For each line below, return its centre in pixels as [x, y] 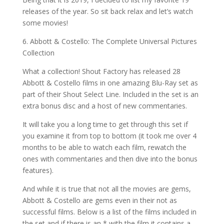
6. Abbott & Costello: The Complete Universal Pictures [109, 41]
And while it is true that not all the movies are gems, [106, 188]
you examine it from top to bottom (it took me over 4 [109, 135]
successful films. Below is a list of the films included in [109, 211]
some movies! [45, 22]
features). [38, 170]
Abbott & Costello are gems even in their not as [99, 200]
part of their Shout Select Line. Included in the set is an [110, 94]
